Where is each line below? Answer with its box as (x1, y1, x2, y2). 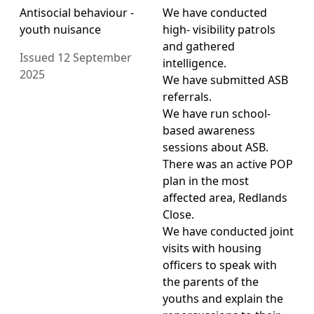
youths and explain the (163, 291, 283, 307)
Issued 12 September (20, 50, 132, 66)
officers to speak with (163, 257, 277, 273)
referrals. (163, 89, 212, 105)
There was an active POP (163, 156, 293, 172)
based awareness (163, 123, 255, 139)
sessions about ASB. (163, 139, 268, 156)
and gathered (163, 39, 235, 55)
